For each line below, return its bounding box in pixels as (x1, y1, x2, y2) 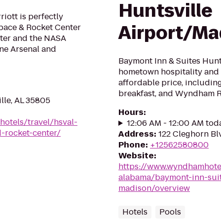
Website (118, 150, 154, 161)
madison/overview (118, 183, 190, 194)
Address (118, 128, 154, 140)
